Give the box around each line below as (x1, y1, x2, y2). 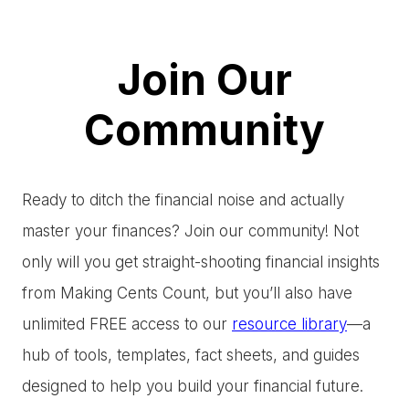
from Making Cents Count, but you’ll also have (22, 283, 352, 302)
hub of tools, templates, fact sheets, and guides (22, 345, 360, 364)
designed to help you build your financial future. (22, 376, 363, 395)
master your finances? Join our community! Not (22, 221, 359, 240)
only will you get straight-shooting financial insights (22, 252, 380, 271)
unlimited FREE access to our (22, 314, 232, 333)
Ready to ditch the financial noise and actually (22, 190, 344, 209)
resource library (232, 314, 347, 333)
